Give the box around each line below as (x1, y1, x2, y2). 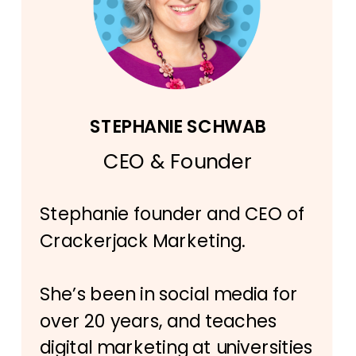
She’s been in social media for (40, 281, 299, 308)
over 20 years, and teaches (40, 308, 277, 334)
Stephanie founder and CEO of (40, 201, 305, 227)
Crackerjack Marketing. (40, 227, 250, 254)
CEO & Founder (103, 146, 252, 175)
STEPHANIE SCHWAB (89, 113, 265, 139)
